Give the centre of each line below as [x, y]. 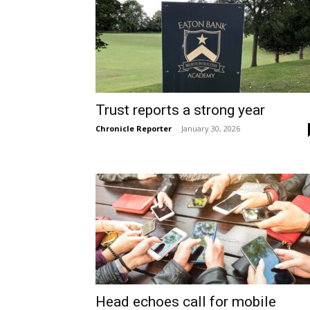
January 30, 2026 [211, 129]
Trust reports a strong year [180, 110]
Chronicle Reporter [134, 129]
